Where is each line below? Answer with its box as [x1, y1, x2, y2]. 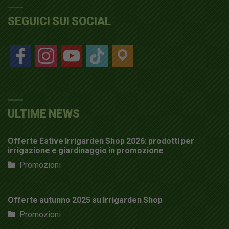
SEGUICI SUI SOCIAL [8, 15, 111, 28]
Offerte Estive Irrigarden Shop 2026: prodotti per [8, 136, 194, 146]
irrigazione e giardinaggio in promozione [8, 146, 164, 156]
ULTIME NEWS [8, 107, 80, 121]
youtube [60, 45, 89, 55]
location [111, 45, 140, 55]
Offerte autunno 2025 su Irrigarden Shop [8, 195, 163, 205]
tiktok [86, 45, 106, 55]
